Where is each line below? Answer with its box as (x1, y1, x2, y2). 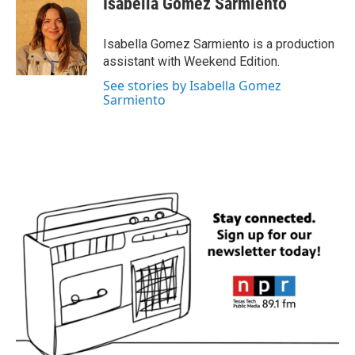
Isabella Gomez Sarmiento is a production (103, 36, 334, 52)
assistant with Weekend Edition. (103, 54, 280, 69)
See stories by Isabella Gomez (103, 77, 281, 94)
